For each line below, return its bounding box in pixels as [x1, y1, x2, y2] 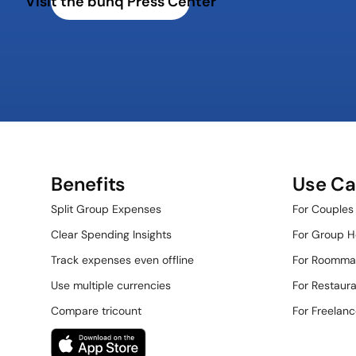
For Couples [292, 202, 354, 216]
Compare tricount [51, 304, 141, 318]
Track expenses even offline [51, 253, 194, 267]
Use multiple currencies [51, 278, 171, 292]
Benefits [51, 172, 126, 196]
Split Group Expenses [51, 202, 161, 216]
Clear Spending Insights [51, 227, 172, 242]
